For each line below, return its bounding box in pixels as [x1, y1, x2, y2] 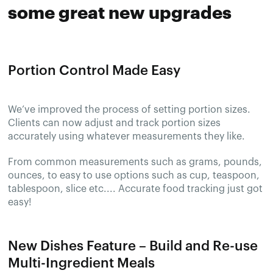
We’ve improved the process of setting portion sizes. [8, 104, 251, 115]
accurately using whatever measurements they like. [8, 131, 246, 141]
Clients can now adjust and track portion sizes [8, 118, 221, 128]
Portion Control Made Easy [8, 63, 181, 77]
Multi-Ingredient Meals [8, 256, 155, 270]
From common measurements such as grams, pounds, [8, 157, 263, 167]
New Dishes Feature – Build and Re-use [8, 239, 258, 253]
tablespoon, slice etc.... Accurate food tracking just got [8, 183, 263, 194]
